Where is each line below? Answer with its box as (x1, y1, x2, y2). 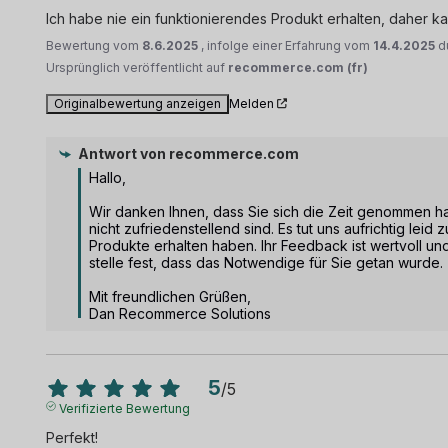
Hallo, (89, 168, 127, 186)
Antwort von (78, 144, 167, 162)
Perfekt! (46, 428, 99, 446)
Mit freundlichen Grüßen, (89, 287, 252, 305)
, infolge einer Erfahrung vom (201, 37, 374, 53)
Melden (229, 95, 275, 111)
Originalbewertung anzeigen (54, 95, 222, 111)
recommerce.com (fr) (228, 59, 369, 75)
